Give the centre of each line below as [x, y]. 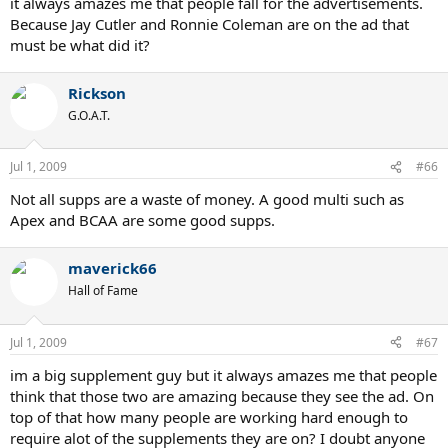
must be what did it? [80, 44]
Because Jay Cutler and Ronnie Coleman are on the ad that [209, 23]
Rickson [97, 92]
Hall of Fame [103, 290]
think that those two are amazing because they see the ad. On [222, 395]
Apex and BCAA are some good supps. [142, 220]
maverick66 [112, 268]
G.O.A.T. [89, 115]
